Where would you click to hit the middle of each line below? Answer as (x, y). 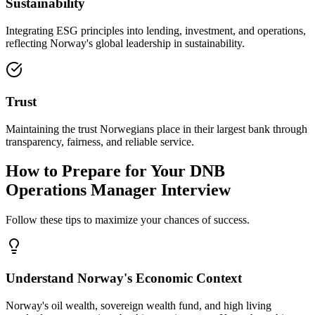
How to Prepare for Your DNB (115, 171)
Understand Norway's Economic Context (124, 278)
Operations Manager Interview (118, 190)
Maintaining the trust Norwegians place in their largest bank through (156, 129)
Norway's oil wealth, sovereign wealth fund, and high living (139, 305)
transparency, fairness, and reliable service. (100, 141)
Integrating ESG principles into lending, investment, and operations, (156, 31)
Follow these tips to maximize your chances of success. (128, 220)
